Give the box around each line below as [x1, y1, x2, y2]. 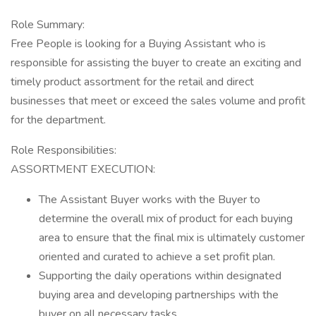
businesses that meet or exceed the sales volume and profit [11, 93, 305, 109]
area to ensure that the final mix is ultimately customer [39, 230, 305, 245]
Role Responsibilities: [11, 142, 116, 158]
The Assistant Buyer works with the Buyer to [39, 192, 260, 207]
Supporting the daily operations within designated [39, 268, 281, 284]
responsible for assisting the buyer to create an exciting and [11, 55, 301, 71]
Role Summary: [11, 17, 85, 32]
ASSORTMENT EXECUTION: [11, 162, 155, 177]
